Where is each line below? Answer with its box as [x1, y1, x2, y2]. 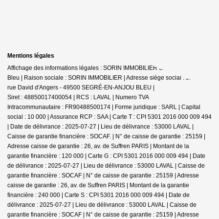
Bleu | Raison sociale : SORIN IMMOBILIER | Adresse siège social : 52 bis [7, 74, 202, 81]
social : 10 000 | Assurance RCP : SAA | [7, 113, 112, 120]
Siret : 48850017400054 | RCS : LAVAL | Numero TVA [7, 93, 149, 101]
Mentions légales [7, 52, 54, 59]
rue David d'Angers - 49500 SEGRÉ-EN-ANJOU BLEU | [7, 84, 154, 91]
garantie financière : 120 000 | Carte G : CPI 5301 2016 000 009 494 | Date [7, 152, 205, 159]
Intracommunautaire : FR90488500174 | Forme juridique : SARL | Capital [7, 103, 200, 110]
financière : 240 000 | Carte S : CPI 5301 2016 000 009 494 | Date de [7, 191, 190, 198]
